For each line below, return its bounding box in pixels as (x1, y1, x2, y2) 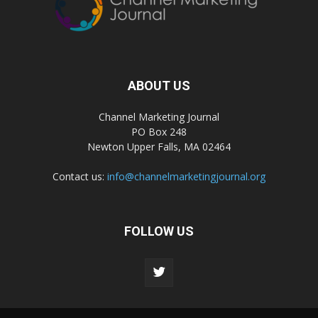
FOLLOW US (124, 223, 194, 238)
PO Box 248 (131, 124, 187, 138)
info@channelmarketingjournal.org (107, 169, 265, 183)
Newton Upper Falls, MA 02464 (87, 139, 231, 153)
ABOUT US (128, 77, 190, 93)
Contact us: (53, 169, 107, 183)
